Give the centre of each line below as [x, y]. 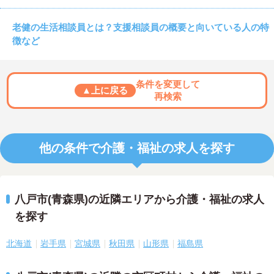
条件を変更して [168, 84]
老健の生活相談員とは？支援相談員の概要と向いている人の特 [141, 28]
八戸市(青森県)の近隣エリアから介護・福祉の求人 [139, 200]
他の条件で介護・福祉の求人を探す [137, 148]
